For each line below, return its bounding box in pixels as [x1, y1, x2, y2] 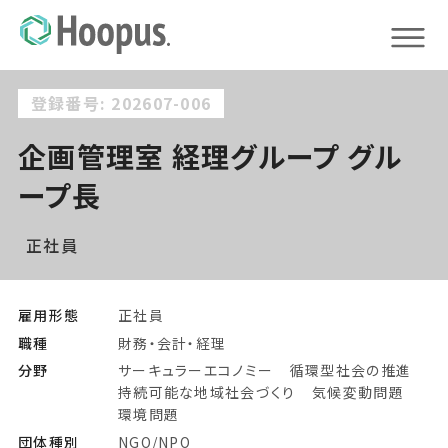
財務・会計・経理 [118, 332, 227, 353]
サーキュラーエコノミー [118, 360, 274, 381]
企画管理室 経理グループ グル [18, 135, 403, 176]
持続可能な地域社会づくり [118, 382, 296, 403]
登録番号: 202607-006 [30, 91, 212, 116]
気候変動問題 [312, 382, 404, 403]
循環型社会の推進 [289, 360, 412, 381]
